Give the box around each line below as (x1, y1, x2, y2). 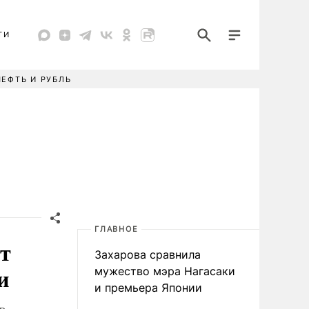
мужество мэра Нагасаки (94, 264, 235, 278)
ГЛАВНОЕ (94, 224, 139, 234)
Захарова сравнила (94, 248, 201, 261)
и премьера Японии (94, 281, 202, 295)
